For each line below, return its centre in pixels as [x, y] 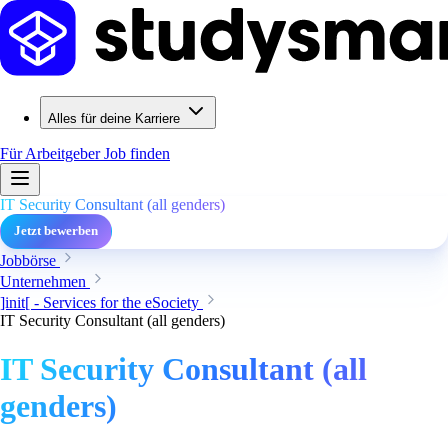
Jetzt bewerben [56, 231]
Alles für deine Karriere [114, 118]
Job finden [137, 153]
